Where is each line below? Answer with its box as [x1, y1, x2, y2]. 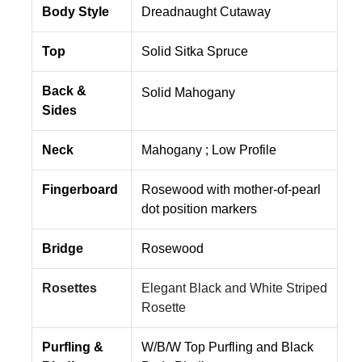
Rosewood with [141, 183, 234, 197]
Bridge [42, 242, 83, 256]
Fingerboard [42, 183, 121, 197]
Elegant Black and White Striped [141, 281, 327, 296]
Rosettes [42, 281, 97, 296]
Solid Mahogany [141, 86, 235, 100]
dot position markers [141, 202, 257, 217]
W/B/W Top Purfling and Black [141, 340, 314, 355]
